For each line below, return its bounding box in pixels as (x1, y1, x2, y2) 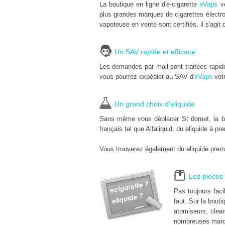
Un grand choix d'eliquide (114, 100, 195, 108)
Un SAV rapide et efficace (114, 48, 195, 56)
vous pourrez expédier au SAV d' (99, 73, 194, 80)
